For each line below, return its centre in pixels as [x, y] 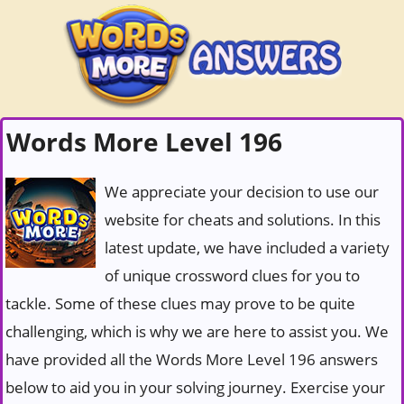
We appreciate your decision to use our [242, 192]
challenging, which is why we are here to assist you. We [197, 331]
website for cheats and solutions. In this [243, 220]
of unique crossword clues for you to [232, 275]
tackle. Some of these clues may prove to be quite [180, 303]
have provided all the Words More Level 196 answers [192, 359]
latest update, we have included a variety [247, 248]
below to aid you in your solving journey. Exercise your [195, 387]
